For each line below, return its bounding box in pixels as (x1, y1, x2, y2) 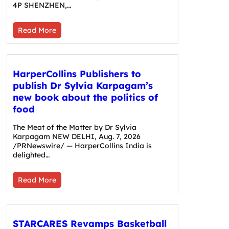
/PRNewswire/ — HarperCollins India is (12, 141, 152, 150)
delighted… (12, 150, 50, 159)
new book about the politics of (12, 91, 158, 103)
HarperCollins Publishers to (12, 67, 141, 80)
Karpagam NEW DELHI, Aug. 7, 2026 (12, 131, 141, 141)
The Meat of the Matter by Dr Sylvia (12, 122, 136, 132)
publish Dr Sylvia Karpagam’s (12, 79, 153, 91)
